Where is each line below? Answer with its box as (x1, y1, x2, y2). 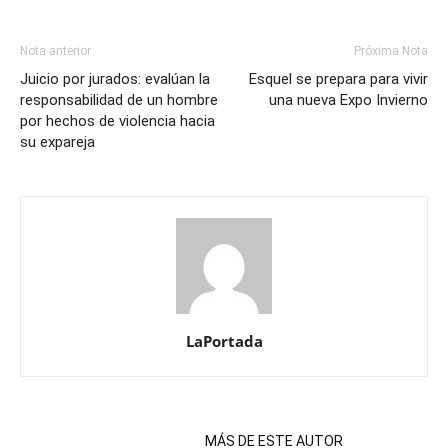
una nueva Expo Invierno (269, 90, 428, 109)
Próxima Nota (354, 43, 428, 58)
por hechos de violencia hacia (20, 111, 215, 130)
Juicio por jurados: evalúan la (20, 69, 210, 88)
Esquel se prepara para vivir (249, 69, 428, 88)
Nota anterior (20, 43, 91, 58)
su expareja (20, 132, 95, 151)
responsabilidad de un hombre (20, 90, 218, 109)
